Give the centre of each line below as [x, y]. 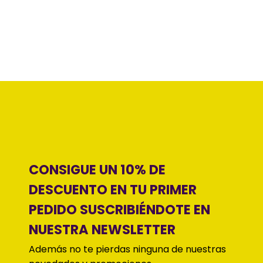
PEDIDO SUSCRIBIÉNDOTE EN [119, 209]
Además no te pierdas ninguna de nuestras [127, 249]
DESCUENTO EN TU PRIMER [112, 189]
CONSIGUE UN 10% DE [97, 169]
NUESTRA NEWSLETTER [102, 229]
